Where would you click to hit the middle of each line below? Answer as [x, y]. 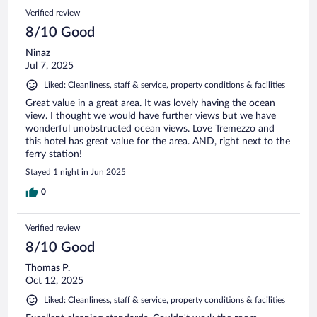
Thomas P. [48, 268]
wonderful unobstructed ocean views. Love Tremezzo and [150, 128]
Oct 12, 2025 [54, 281]
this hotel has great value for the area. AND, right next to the [158, 141]
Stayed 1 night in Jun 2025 [76, 172]
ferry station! [54, 154]
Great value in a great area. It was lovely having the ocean [150, 103]
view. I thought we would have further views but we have [151, 116]
